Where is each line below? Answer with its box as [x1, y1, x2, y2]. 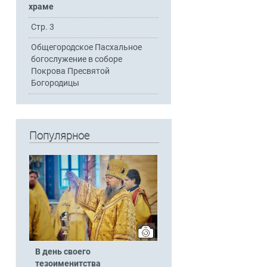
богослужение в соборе [31, 54, 123, 65]
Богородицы [31, 78, 80, 89]
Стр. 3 [31, 22, 55, 33]
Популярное [29, 129, 89, 142]
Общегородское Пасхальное [31, 42, 142, 53]
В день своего [35, 246, 91, 257]
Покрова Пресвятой [31, 66, 110, 77]
